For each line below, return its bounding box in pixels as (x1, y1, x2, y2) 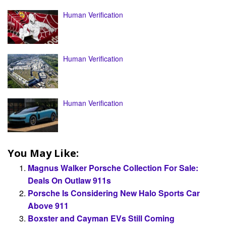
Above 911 (28, 200, 69, 212)
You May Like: (8, 146, 79, 160)
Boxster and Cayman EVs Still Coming (28, 212, 175, 224)
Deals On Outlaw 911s (28, 175, 111, 187)
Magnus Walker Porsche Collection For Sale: (28, 162, 198, 174)
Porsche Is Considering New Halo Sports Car (28, 187, 200, 199)
